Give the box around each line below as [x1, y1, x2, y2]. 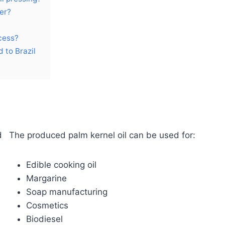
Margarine [26, 173, 67, 184]
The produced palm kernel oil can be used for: [9, 130, 195, 141]
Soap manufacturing [26, 187, 107, 197]
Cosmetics [26, 200, 68, 211]
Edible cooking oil [26, 160, 96, 170]
